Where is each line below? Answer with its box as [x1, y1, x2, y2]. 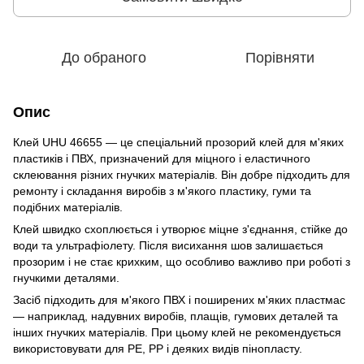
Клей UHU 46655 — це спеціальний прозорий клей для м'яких [13, 135, 344, 149]
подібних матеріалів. [13, 200, 123, 214]
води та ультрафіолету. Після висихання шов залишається [13, 238, 323, 252]
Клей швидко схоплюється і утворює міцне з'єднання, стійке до [13, 222, 348, 236]
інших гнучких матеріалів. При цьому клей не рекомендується [13, 325, 341, 339]
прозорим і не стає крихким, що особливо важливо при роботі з [13, 254, 350, 268]
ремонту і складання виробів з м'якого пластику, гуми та [13, 184, 311, 197]
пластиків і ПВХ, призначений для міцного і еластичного [13, 151, 310, 165]
